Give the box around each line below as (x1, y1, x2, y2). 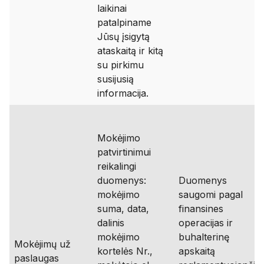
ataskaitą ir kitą (97, 45, 163, 57)
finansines (179, 203, 223, 214)
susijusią (97, 73, 134, 85)
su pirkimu (97, 59, 144, 71)
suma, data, (97, 203, 149, 214)
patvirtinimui (97, 146, 151, 158)
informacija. (97, 87, 148, 99)
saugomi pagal (179, 189, 243, 200)
